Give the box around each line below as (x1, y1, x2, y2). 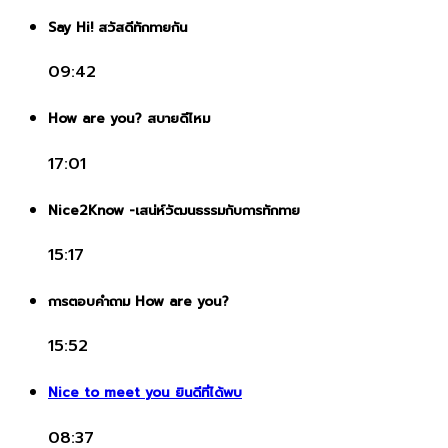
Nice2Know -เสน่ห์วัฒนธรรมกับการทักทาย (48, 200, 300, 221)
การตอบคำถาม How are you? (48, 292, 229, 313)
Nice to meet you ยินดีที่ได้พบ (48, 383, 242, 404)
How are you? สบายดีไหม (48, 109, 210, 130)
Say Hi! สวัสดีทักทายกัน (48, 18, 187, 38)
